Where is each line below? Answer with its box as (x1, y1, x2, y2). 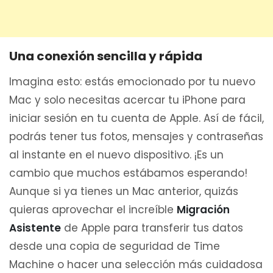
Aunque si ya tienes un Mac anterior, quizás (9, 183, 238, 199)
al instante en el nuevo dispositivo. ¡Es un (9, 147, 224, 162)
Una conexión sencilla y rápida (9, 47, 202, 65)
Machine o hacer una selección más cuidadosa (9, 257, 263, 272)
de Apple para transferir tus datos (61, 220, 243, 235)
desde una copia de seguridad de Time (9, 238, 220, 253)
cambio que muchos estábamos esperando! (9, 165, 247, 180)
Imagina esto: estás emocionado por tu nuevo (9, 74, 255, 89)
